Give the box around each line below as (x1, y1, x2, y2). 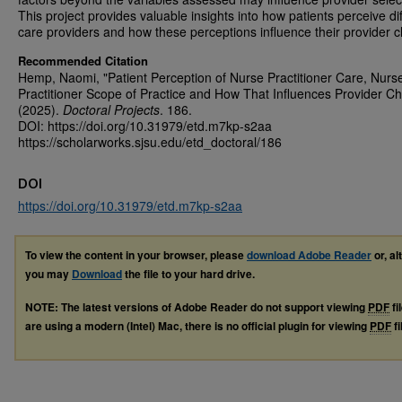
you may (25, 266, 72, 282)
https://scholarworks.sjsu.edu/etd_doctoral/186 (18, 133, 282, 151)
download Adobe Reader (247, 247, 371, 263)
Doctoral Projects (63, 100, 160, 118)
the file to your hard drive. (122, 266, 255, 282)
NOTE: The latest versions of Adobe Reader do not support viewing (25, 298, 368, 315)
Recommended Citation (18, 52, 148, 69)
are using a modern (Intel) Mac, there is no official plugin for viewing (25, 317, 370, 334)
